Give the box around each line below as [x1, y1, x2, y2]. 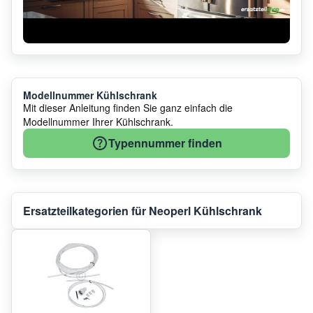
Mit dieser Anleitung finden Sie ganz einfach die [23, 101, 233, 115]
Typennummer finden [108, 135, 222, 152]
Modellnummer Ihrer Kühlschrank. [23, 115, 173, 129]
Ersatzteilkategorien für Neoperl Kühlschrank [23, 203, 262, 219]
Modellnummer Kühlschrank [23, 88, 157, 103]
